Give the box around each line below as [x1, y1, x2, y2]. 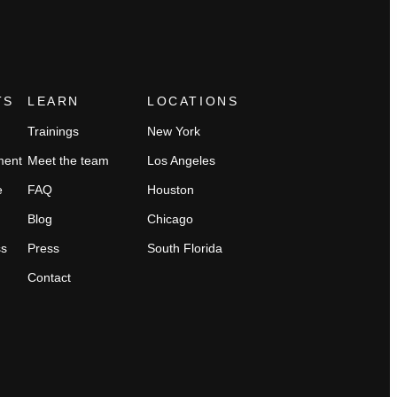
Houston [147, 183, 194, 197]
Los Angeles [147, 153, 215, 167]
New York [147, 124, 200, 138]
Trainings [27, 124, 79, 138]
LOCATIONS [147, 94, 239, 108]
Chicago [147, 212, 193, 226]
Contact [27, 270, 71, 284]
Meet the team [27, 153, 109, 167]
